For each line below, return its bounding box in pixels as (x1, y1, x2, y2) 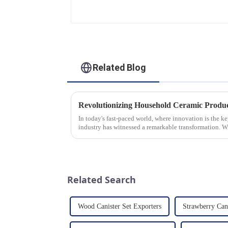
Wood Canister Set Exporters (78, 202, 161, 210)
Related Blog (93, 62, 147, 73)
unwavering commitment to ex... (78, 132, 167, 140)
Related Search (67, 174, 136, 186)
